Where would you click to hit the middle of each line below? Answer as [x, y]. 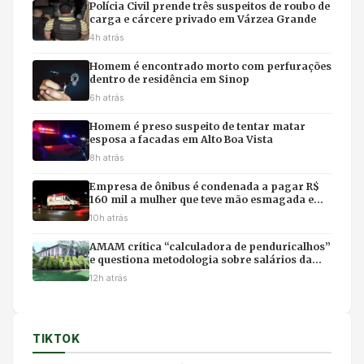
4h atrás [107, 37]
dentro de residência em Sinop [169, 79]
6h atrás [107, 97]
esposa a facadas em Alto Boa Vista [181, 139]
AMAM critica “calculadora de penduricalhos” [210, 246]
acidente [112, 212]
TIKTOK [56, 338]
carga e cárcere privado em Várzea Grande [203, 19]
